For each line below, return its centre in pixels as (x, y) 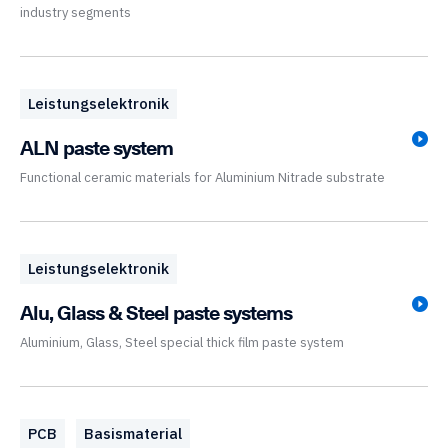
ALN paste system (96, 147)
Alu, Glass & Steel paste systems (156, 312)
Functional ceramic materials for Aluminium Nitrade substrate (202, 177)
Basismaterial (133, 433)
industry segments (75, 12)
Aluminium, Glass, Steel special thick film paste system (182, 342)
